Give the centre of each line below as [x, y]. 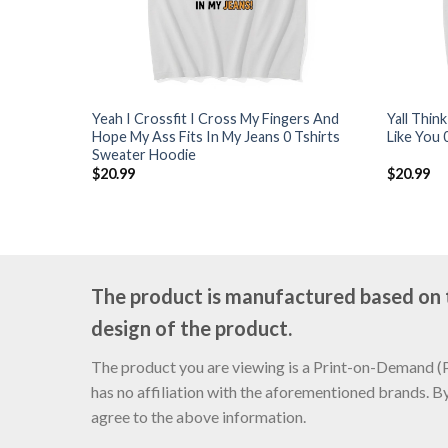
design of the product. [191, 328]
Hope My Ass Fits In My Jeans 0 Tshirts [215, 136]
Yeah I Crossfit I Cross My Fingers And [215, 118]
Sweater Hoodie [143, 154]
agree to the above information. [198, 417]
